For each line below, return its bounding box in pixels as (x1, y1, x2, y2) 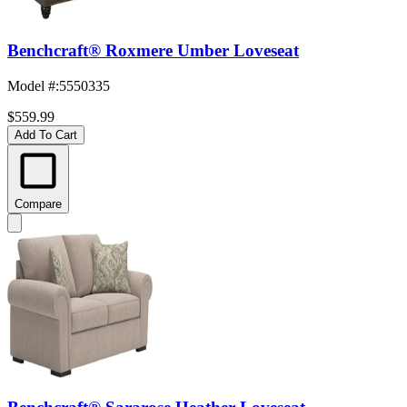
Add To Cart (15, 127, 77, 142)
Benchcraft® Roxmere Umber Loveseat (7, 40, 299, 60)
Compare (15, 196, 62, 211)
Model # (7, 77, 55, 94)
